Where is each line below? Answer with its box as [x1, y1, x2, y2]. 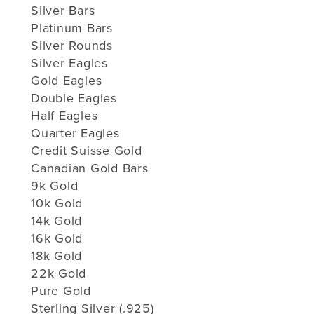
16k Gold [31, 230, 83, 246]
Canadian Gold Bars [31, 160, 149, 176]
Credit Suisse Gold [31, 142, 142, 158]
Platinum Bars [31, 20, 113, 36]
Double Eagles [31, 90, 117, 106]
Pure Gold [31, 282, 91, 299]
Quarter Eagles [31, 125, 120, 141]
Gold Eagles [31, 72, 102, 88]
